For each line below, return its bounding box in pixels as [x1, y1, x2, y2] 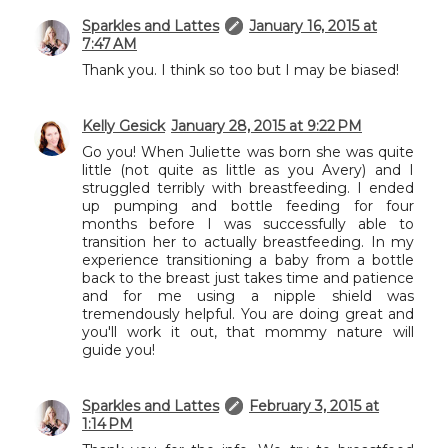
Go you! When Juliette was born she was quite [82, 142, 414, 161]
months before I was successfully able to [82, 214, 414, 233]
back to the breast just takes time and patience [82, 268, 414, 287]
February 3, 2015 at [249, 396, 379, 415]
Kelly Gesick [82, 116, 165, 135]
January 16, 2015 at [249, 16, 377, 35]
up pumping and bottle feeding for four [82, 196, 414, 215]
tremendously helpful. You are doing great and [82, 304, 414, 323]
